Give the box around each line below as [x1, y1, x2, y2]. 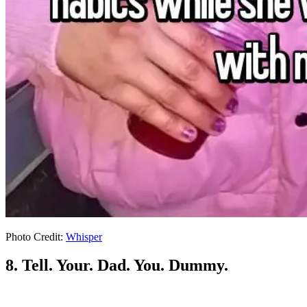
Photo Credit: [5, 230, 66, 243]
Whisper [66, 230, 102, 243]
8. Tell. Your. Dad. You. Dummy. [5, 256, 228, 275]
